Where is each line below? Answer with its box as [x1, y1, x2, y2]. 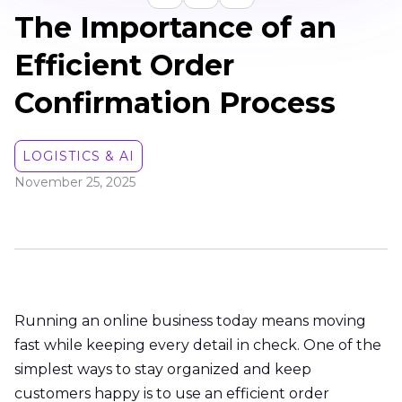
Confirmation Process [14, 84, 336, 120]
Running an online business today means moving [14, 311, 366, 329]
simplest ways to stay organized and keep [14, 360, 311, 378]
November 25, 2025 [14, 173, 135, 190]
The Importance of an [14, 9, 336, 45]
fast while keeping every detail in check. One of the [14, 336, 381, 354]
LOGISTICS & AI [22, 147, 135, 164]
